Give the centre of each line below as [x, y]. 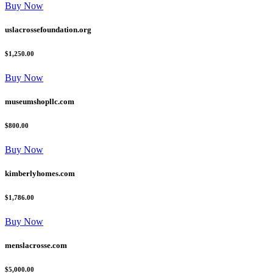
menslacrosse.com [36, 246]
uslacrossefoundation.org [48, 29]
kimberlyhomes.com [40, 174]
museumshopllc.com [40, 101]
